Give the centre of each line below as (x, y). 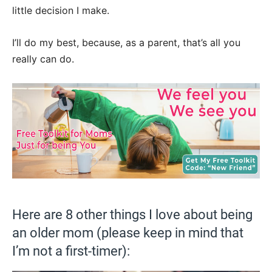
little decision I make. (61, 10)
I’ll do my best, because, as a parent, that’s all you (126, 42)
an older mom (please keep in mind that (128, 233)
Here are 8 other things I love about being (132, 214)
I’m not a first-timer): (71, 251)
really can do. (43, 59)
